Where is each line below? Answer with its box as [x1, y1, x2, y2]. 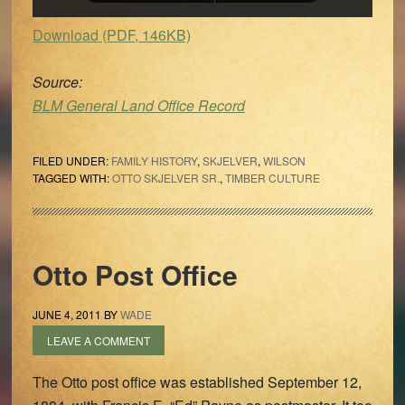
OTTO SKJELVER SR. [111, 170, 220, 185]
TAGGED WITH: [32, 170, 112, 185]
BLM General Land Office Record [32, 95, 245, 116]
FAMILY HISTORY [110, 153, 197, 168]
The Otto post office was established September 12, [32, 372, 362, 392]
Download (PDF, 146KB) [32, 24, 191, 45]
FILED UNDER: [32, 153, 111, 168]
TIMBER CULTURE [224, 170, 320, 185]
